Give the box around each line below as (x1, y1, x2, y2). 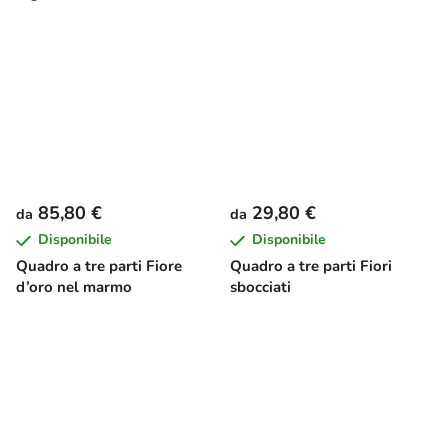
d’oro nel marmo (16, 276, 132, 297)
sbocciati (230, 276, 291, 297)
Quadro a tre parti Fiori (230, 255, 392, 276)
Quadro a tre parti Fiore (16, 255, 182, 276)
